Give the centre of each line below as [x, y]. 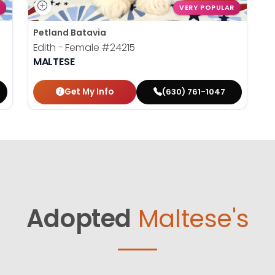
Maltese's [193, 218]
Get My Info [89, 91]
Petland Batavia [69, 32]
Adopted [79, 218]
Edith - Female [67, 47]
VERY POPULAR [207, 8]
